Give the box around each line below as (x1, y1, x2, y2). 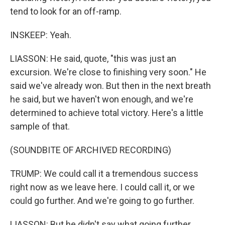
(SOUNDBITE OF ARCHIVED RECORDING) (10, 145, 171, 155)
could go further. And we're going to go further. (10, 195, 194, 206)
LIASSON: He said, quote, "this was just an (10, 53, 176, 64)
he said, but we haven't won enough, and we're (10, 94, 193, 104)
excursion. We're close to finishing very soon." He (10, 67, 206, 77)
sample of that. (10, 121, 70, 132)
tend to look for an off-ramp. (10, 6, 122, 17)
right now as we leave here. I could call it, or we (10, 182, 195, 192)
